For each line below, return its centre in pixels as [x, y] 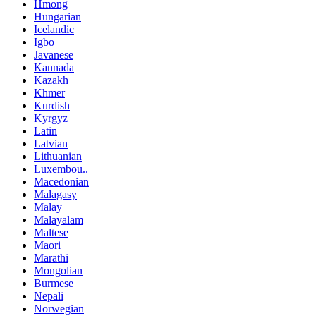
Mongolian [58, 271]
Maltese [51, 233]
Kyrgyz [51, 119]
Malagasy [55, 195]
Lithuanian [58, 157]
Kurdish [52, 106]
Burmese [54, 284]
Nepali [49, 296]
